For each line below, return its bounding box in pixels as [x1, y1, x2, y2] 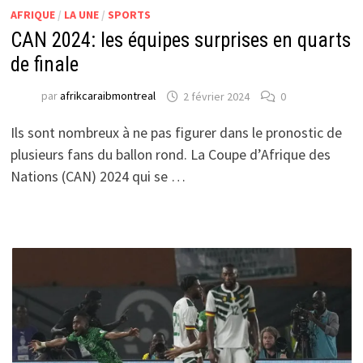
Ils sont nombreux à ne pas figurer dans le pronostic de [10, 123, 342, 143]
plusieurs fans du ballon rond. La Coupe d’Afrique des [10, 145, 331, 164]
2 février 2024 [182, 88, 250, 104]
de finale [10, 53, 79, 77]
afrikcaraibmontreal [59, 88, 156, 104]
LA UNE [63, 7, 99, 23]
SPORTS [107, 7, 151, 23]
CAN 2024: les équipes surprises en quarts [10, 28, 351, 53]
